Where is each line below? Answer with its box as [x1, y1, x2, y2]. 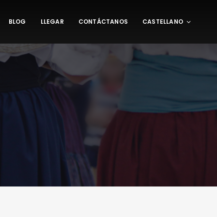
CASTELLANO [142, 17, 183, 26]
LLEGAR [40, 17, 64, 26]
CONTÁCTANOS [78, 17, 128, 26]
